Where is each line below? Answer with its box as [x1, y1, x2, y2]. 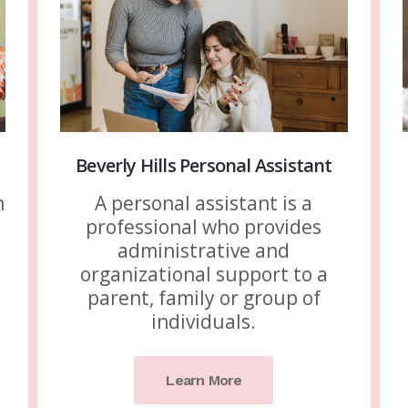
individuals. [151, 309, 257, 335]
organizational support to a [79, 261, 328, 288]
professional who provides [86, 214, 322, 240]
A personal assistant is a [95, 190, 313, 217]
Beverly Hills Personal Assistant [76, 153, 332, 178]
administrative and [117, 238, 291, 264]
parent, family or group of [87, 285, 321, 311]
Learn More [166, 372, 242, 390]
